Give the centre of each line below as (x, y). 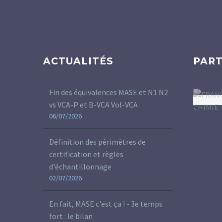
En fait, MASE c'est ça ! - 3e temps (106, 203)
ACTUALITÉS (78, 61)
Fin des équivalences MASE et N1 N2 (109, 92)
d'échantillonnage (80, 166)
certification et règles (86, 154)
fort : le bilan (71, 216)
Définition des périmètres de (97, 141)
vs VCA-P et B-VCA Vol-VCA (93, 104)
